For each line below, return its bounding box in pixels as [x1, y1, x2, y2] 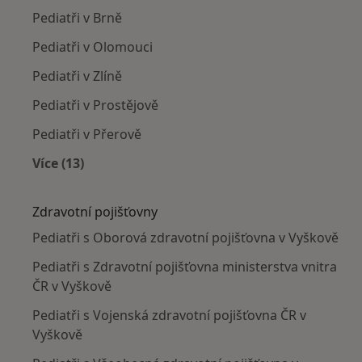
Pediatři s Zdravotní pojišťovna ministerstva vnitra [32, 257, 337, 276]
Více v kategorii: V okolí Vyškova [57, 172, 263, 191]
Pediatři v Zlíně [32, 66, 122, 85]
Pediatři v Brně [32, 8, 122, 27]
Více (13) [32, 154, 84, 172]
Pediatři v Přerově [32, 124, 141, 143]
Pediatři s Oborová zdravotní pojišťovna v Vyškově [32, 228, 339, 246]
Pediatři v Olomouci [32, 37, 153, 56]
